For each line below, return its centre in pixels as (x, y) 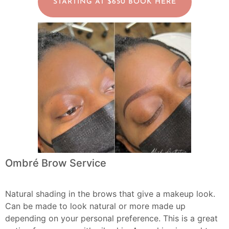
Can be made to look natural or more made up (95, 206)
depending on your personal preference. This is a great (111, 218)
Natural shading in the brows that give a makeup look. (110, 193)
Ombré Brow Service (56, 163)
